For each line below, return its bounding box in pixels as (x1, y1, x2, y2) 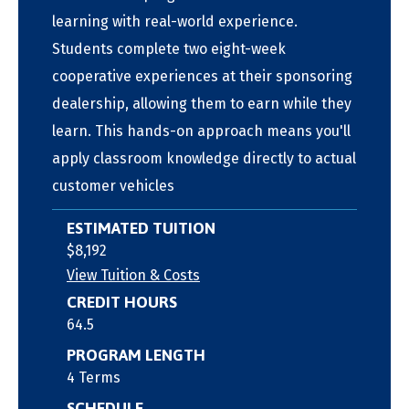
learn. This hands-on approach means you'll (52, 122, 351, 141)
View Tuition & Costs (67, 267, 200, 285)
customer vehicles (52, 177, 174, 195)
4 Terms (67, 369, 121, 387)
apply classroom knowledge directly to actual (52, 150, 356, 168)
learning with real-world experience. (52, 13, 298, 31)
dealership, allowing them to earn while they (52, 95, 351, 113)
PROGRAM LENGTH (67, 346, 205, 365)
